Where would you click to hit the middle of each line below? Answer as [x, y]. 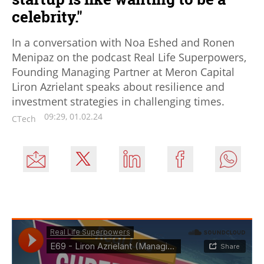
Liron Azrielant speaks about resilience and [118, 86]
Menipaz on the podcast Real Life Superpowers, [129, 57]
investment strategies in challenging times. [118, 101]
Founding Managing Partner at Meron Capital [123, 72]
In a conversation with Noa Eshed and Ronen [123, 42]
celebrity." [47, 16]
